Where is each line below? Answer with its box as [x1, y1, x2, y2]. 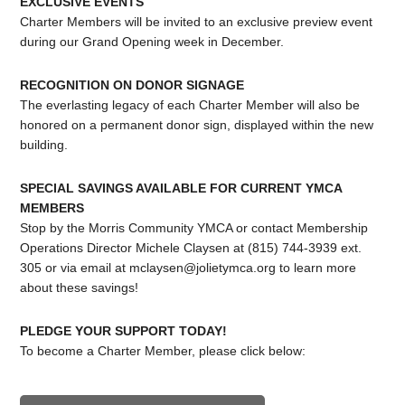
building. [20, 137, 69, 152]
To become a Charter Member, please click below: [20, 343, 306, 358]
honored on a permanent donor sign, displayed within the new [20, 117, 374, 132]
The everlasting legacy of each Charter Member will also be [20, 97, 361, 112]
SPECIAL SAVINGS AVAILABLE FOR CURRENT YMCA [20, 180, 343, 195]
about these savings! [20, 279, 139, 295]
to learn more [276, 259, 357, 275]
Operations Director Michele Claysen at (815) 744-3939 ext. [20, 240, 363, 255]
